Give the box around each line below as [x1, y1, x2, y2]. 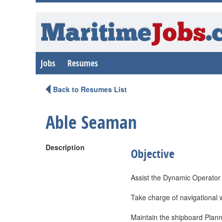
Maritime [41, 22, 151, 47]
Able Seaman [46, 110, 137, 134]
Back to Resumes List [53, 84, 127, 94]
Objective [131, 146, 174, 162]
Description [46, 142, 85, 152]
